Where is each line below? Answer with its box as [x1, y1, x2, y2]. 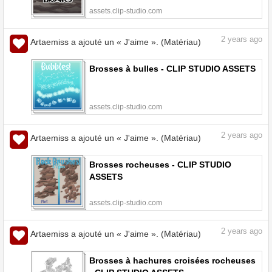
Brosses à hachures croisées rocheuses [89, 256, 256, 266]
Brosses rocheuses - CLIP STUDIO [89, 160, 231, 170]
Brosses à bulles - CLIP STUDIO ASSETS [89, 64, 256, 74]
